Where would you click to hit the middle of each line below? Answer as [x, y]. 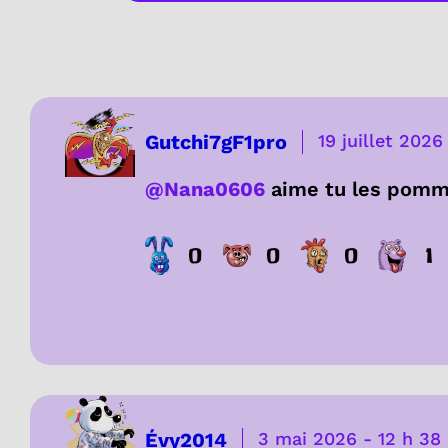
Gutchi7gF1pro [216, 141]
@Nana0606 [205, 188]
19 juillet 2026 [380, 140]
